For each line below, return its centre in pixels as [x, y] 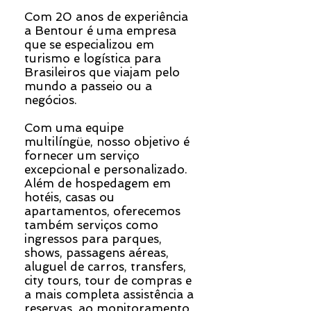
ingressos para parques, [93, 239]
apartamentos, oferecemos [102, 211]
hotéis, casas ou [69, 197]
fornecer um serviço [82, 155]
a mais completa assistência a [109, 294]
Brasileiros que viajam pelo [102, 72]
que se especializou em [89, 44]
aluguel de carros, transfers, [105, 267]
